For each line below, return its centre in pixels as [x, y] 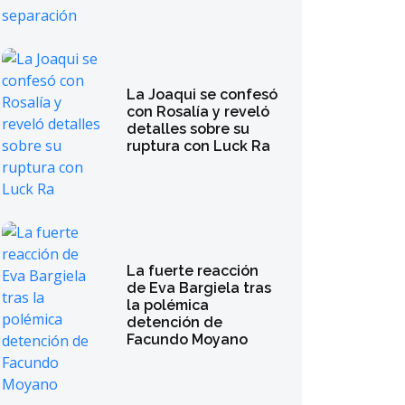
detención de [175, 322]
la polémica [168, 305]
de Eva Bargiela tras [199, 287]
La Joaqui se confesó [202, 94]
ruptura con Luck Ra [199, 146]
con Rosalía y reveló [198, 112]
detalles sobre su [188, 129]
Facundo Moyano [188, 339]
